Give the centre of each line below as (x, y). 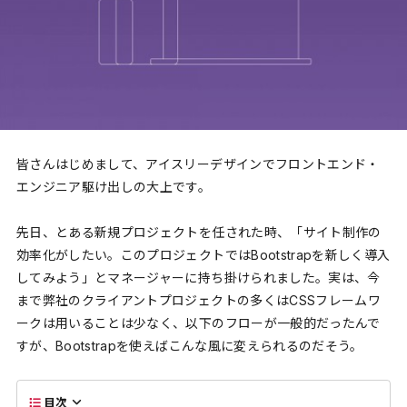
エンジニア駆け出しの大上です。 (114, 186)
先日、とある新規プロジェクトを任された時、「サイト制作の (199, 233)
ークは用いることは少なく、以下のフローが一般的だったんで (198, 323)
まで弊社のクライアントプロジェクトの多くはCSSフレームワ (199, 301)
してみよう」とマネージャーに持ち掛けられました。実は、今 (198, 278)
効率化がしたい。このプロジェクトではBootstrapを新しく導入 (203, 255)
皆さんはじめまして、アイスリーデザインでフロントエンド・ (198, 164)
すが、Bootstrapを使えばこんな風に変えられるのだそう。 (189, 346)
